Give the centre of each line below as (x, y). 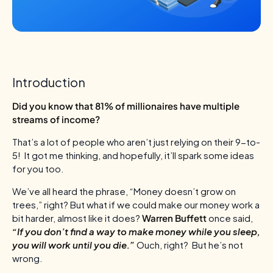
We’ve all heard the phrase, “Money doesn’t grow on (124, 191)
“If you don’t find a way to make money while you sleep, (136, 232)
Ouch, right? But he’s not (189, 245)
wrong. (28, 258)
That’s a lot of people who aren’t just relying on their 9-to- (136, 142)
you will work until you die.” (73, 245)
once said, (230, 218)
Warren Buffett (174, 218)
